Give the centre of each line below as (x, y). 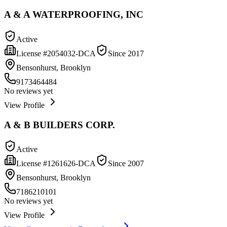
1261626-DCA (71, 164)
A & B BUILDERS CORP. (60, 125)
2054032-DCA (71, 53)
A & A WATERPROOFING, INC (74, 15)
